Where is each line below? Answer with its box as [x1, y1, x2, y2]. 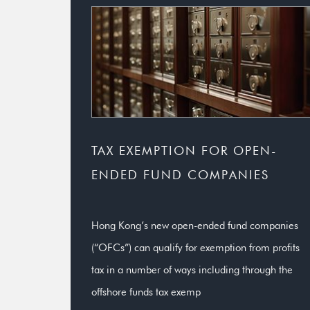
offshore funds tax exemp [91, 286, 201, 298]
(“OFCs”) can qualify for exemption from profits [91, 241, 300, 253]
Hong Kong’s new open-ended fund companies [91, 219, 298, 231]
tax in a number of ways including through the [91, 264, 293, 275]
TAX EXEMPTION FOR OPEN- [91, 143, 277, 158]
